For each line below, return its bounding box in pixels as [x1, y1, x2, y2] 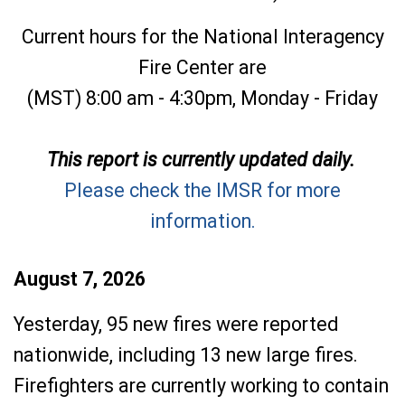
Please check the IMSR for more [64, 179, 341, 202]
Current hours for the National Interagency [21, 25, 384, 48]
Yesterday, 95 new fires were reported [14, 313, 338, 335]
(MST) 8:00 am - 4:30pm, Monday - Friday [27, 87, 378, 109]
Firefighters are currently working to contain [14, 374, 389, 397]
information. [149, 210, 256, 232]
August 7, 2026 [14, 268, 146, 290]
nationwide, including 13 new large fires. [14, 344, 358, 366]
